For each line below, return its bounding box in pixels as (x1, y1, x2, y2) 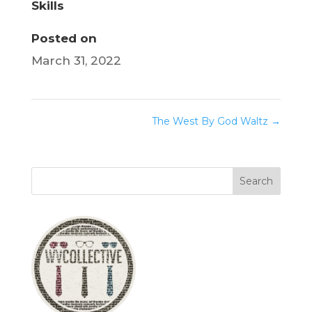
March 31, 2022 (31, 54, 121, 68)
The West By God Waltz (152, 115, 272, 128)
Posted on (31, 31, 97, 46)
